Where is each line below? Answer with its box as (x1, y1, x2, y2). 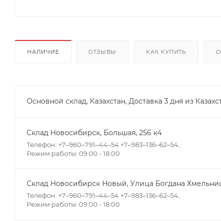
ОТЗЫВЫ (88, 48, 117, 55)
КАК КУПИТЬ (146, 48, 187, 55)
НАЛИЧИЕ (27, 48, 59, 55)
